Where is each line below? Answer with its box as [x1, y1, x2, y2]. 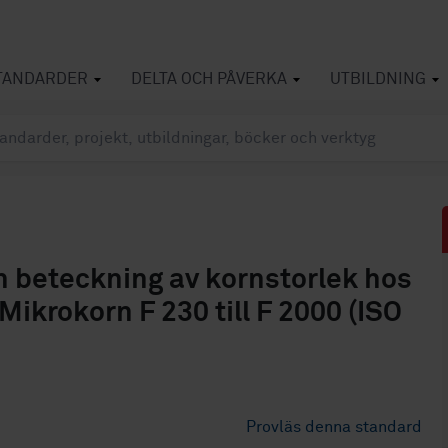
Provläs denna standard [246, 419, 423, 435]
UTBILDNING [330, 71, 426, 87]
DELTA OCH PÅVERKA [131, 71, 287, 87]
